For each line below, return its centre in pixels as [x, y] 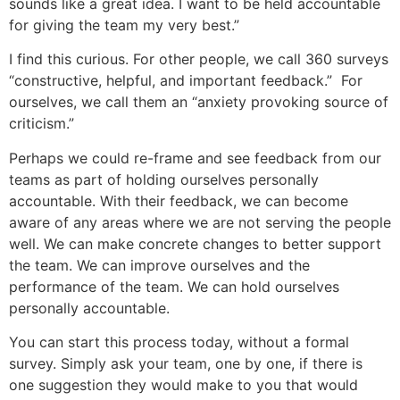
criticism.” [42, 124]
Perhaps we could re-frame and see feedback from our [195, 158]
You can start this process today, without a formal [179, 342]
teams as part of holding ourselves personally [164, 179]
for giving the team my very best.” [124, 25]
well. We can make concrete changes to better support [195, 243]
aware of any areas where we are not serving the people [200, 222]
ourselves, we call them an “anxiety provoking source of [199, 102]
